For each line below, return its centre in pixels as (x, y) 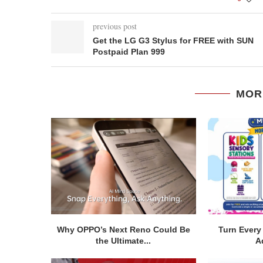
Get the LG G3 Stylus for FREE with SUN (173, 40)
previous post (115, 26)
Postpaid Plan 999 (129, 51)
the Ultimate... (124, 241)
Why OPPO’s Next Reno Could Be (123, 230)
